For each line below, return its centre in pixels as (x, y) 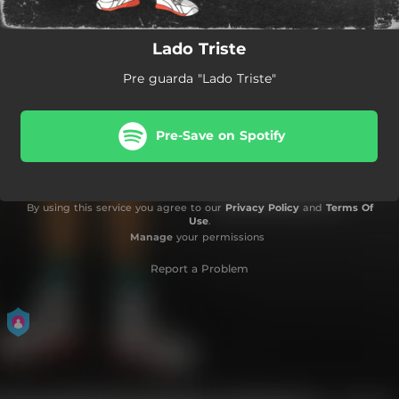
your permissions (218, 236)
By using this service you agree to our (126, 207)
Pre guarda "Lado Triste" (199, 78)
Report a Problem (199, 268)
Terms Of (349, 207)
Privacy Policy (262, 207)
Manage (151, 236)
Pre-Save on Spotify (220, 135)
